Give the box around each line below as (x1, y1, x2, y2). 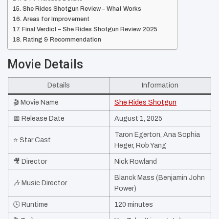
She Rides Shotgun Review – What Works (22, 5, 141, 13)
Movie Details (7, 57, 83, 72)
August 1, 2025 (114, 115, 162, 123)
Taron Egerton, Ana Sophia (114, 131, 200, 139)
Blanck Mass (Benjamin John (114, 174, 205, 182)
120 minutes (114, 201, 153, 209)
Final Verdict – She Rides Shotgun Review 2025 (22, 26, 157, 33)
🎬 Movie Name (13, 99, 59, 107)
